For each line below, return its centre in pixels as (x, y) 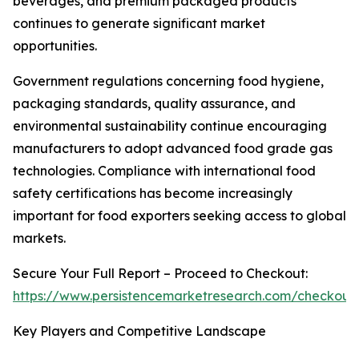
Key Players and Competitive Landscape (139, 331)
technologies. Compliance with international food (164, 171)
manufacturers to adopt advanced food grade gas (173, 149)
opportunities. (55, 46)
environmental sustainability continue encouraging (170, 126)
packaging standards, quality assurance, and (154, 104)
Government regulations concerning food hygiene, (168, 81)
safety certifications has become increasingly (153, 194)
